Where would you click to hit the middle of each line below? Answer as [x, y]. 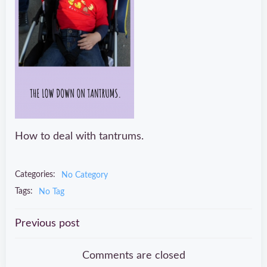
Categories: [35, 174]
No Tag [52, 192]
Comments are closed [133, 255]
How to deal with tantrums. [79, 136]
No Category [85, 175]
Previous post [47, 223]
